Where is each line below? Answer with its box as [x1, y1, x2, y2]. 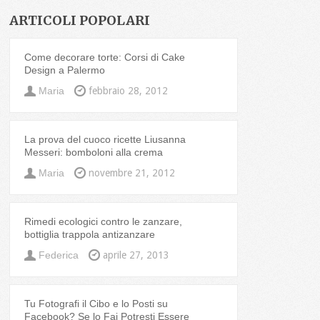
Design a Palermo [24, 64, 106, 76]
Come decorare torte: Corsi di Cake [24, 51, 186, 64]
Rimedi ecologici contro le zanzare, [24, 216, 183, 228]
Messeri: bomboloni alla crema [24, 146, 164, 159]
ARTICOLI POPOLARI [9, 12, 151, 29]
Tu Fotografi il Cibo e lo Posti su [24, 298, 169, 310]
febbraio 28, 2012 [89, 85, 169, 97]
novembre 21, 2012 [89, 167, 176, 179]
